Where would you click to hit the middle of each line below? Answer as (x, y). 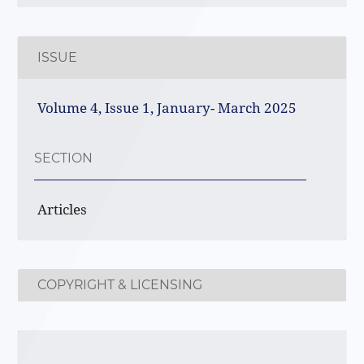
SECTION (64, 158)
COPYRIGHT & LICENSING (120, 284)
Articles (63, 210)
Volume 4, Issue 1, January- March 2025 (167, 107)
